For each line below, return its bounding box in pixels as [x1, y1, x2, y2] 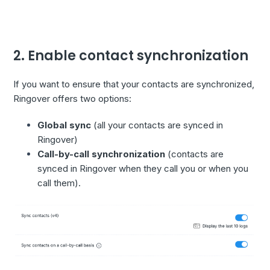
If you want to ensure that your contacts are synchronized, [13, 78, 255, 90]
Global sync [37, 119, 92, 131]
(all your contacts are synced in [91, 119, 224, 131]
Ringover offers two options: [13, 93, 132, 105]
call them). [37, 177, 81, 189]
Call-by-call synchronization [37, 148, 166, 160]
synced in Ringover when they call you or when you [37, 163, 249, 175]
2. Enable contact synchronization [13, 46, 249, 65]
